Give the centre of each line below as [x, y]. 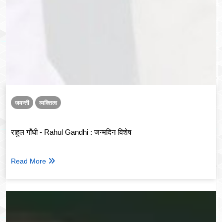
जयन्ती [22, 103]
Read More [28, 161]
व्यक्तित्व [48, 103]
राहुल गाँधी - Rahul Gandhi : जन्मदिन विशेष [71, 132]
